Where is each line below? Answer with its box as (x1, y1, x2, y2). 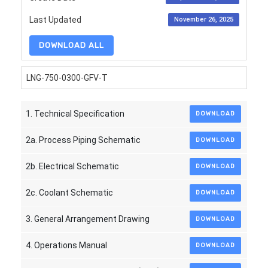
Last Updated (29, 14, 81, 25)
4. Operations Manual (25, 240, 107, 250)
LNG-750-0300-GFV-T (26, 73, 108, 83)
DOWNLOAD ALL (38, 41, 104, 50)
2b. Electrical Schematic (25, 162, 119, 171)
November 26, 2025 (173, 15, 233, 23)
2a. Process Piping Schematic (25, 135, 141, 145)
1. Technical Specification (25, 109, 124, 118)
